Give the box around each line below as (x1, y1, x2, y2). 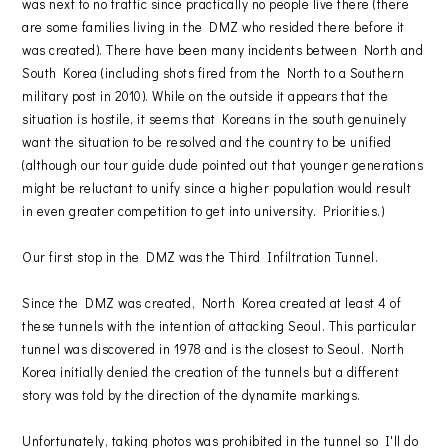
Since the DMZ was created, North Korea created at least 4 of (22, 293, 402, 311)
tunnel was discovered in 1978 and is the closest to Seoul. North (22, 339, 405, 357)
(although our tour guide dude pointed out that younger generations (22, 155, 424, 173)
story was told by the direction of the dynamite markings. (22, 385, 361, 403)
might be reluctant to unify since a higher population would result (22, 178, 412, 196)
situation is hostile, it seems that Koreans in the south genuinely (22, 109, 407, 127)
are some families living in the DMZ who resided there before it (22, 17, 405, 35)
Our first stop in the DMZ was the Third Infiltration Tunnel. (22, 247, 379, 265)
